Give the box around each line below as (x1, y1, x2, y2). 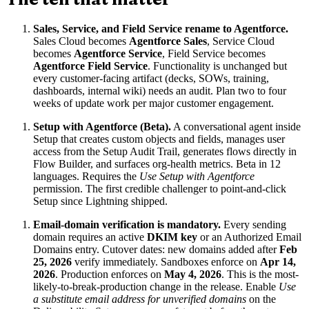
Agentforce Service (74, 47, 162, 59)
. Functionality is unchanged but (148, 59, 287, 72)
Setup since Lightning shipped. (33, 195, 168, 207)
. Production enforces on (55, 268, 164, 280)
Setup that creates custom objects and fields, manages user (33, 132, 285, 145)
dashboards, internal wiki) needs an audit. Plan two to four (33, 84, 286, 97)
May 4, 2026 (164, 268, 221, 280)
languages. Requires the (33, 170, 139, 182)
